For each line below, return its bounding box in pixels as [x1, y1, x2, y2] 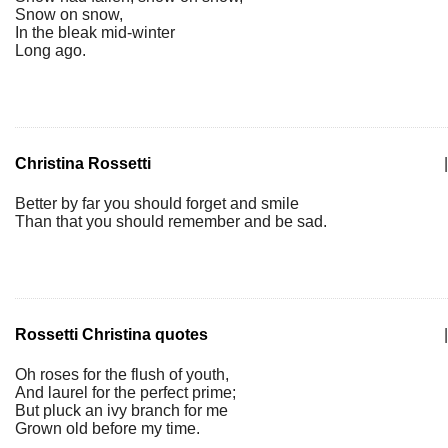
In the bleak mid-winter [15, 24, 175, 41]
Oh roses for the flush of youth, [15, 366, 229, 383]
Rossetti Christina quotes [15, 326, 208, 343]
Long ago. [15, 42, 86, 59]
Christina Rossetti [15, 155, 151, 172]
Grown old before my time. [15, 420, 200, 437]
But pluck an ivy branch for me [15, 402, 228, 419]
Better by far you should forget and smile [15, 195, 299, 212]
